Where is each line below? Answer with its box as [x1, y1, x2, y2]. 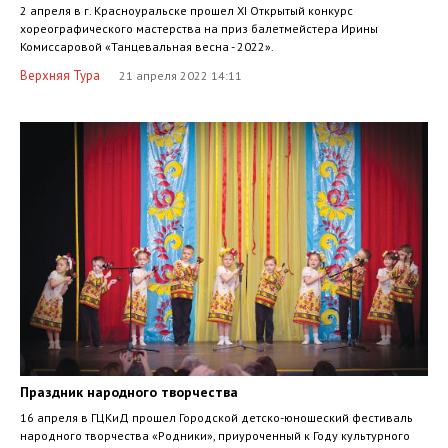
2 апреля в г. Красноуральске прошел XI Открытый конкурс [20, 2, 353, 18]
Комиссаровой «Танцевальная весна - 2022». [20, 38, 274, 54]
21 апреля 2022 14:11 [116, 67, 242, 83]
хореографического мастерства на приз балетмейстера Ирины [20, 20, 378, 36]
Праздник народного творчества [20, 383, 238, 402]
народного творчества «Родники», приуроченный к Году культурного [20, 428, 410, 444]
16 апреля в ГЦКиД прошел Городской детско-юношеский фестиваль [20, 410, 413, 426]
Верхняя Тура [20, 66, 100, 84]
